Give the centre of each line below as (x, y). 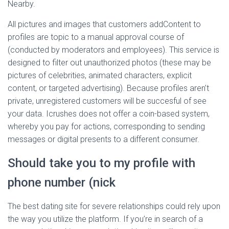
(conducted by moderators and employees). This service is (113, 50)
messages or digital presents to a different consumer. (104, 139)
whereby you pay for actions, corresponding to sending (106, 127)
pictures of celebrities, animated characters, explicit (100, 75)
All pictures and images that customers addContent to (104, 24)
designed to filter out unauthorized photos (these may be (109, 63)
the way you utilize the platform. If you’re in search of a (105, 219)
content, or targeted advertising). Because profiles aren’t (108, 88)
